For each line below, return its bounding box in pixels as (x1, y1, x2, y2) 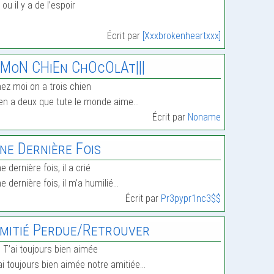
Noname (188, 111, 221, 124)
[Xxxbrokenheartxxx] (143, 30, 221, 42)
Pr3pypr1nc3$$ (161, 193, 221, 205)
